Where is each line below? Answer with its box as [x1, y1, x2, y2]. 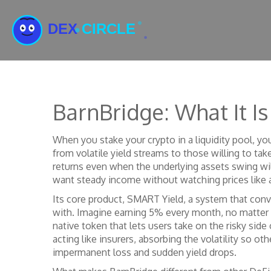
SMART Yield [127, 193, 183, 205]
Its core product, [53, 193, 127, 205]
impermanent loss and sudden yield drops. [53, 246, 237, 258]
